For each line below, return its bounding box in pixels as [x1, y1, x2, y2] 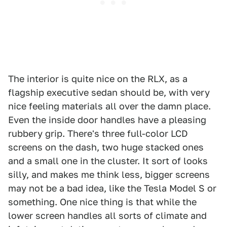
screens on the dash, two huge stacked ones [8, 142, 204, 153]
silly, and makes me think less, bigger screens [8, 169, 210, 180]
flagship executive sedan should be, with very [8, 87, 210, 98]
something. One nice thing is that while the [8, 197, 197, 207]
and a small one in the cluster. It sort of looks [8, 156, 208, 166]
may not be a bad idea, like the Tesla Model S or [8, 183, 216, 194]
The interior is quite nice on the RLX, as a [8, 73, 187, 84]
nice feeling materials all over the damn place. [8, 101, 211, 111]
